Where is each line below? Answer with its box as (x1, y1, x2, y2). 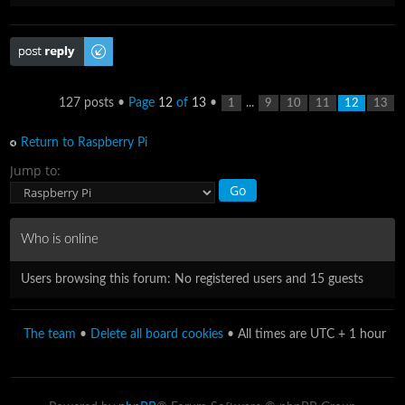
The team (24, 327, 76, 341)
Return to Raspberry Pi (21, 136, 148, 149)
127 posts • (58, 96, 128, 109)
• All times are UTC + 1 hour (223, 327, 386, 341)
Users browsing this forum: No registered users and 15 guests (21, 272, 364, 286)
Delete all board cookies (90, 327, 223, 341)
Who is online (21, 231, 99, 246)
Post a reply (10, 37, 76, 51)
